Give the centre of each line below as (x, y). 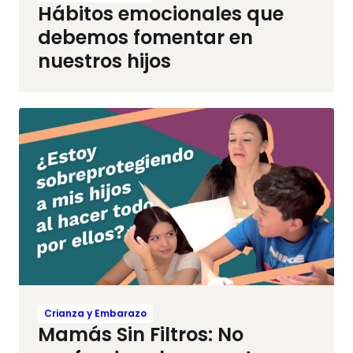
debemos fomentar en (145, 37)
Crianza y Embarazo (95, 313)
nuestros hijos (104, 61)
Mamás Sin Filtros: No (141, 334)
